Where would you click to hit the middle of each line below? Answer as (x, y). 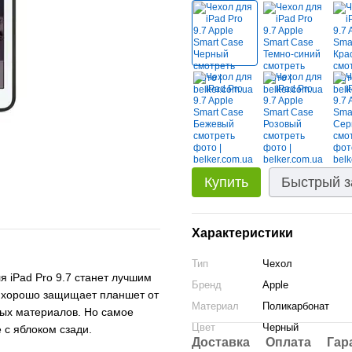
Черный (280, 327)
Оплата (288, 342)
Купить (226, 182)
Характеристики (242, 233)
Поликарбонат (296, 306)
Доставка (221, 342)
